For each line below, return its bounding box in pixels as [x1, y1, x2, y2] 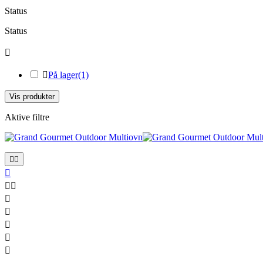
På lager [48, 69, 78, 80]
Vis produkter [9, 92, 55, 101]
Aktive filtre [5, 112, 49, 122]
